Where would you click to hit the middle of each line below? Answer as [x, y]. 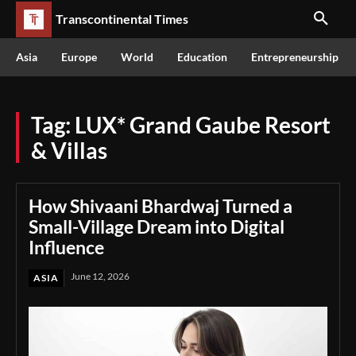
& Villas [69, 150]
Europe [79, 57]
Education [202, 57]
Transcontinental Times [122, 19]
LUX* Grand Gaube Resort [203, 125]
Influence [66, 247]
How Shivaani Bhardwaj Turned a [161, 206]
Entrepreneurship [295, 57]
